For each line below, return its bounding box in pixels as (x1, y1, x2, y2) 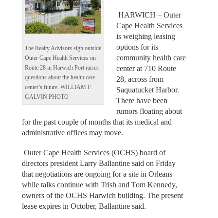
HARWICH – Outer (116, 11, 181, 19)
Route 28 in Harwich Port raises (24, 64, 99, 71)
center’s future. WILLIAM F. (24, 84, 92, 91)
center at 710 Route (116, 64, 176, 73)
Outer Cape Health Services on (24, 54, 96, 61)
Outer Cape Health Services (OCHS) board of (21, 148, 165, 157)
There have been (116, 96, 167, 105)
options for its (116, 43, 158, 52)
